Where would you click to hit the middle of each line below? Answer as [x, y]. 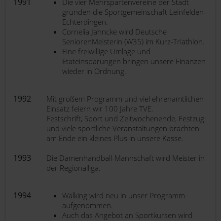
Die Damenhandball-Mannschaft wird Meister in [126, 158]
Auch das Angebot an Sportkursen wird [127, 215]
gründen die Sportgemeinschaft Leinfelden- [134, 12]
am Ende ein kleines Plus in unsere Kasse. [115, 138]
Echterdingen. [85, 22]
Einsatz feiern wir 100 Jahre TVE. [100, 109]
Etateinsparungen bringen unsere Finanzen [134, 61]
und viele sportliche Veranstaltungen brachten [123, 128]
